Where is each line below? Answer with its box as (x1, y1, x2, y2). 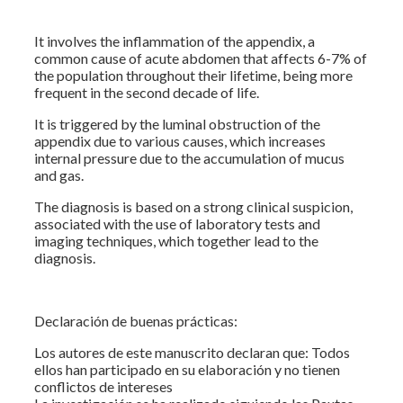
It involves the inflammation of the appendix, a (34, 31, 315, 49)
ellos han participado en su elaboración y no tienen (34, 360, 340, 378)
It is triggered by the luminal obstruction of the (34, 114, 320, 132)
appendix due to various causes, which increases (34, 131, 326, 149)
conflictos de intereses (34, 377, 173, 395)
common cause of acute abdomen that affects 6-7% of (34, 49, 367, 67)
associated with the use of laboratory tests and (34, 214, 320, 232)
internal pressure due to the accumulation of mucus (34, 148, 345, 166)
